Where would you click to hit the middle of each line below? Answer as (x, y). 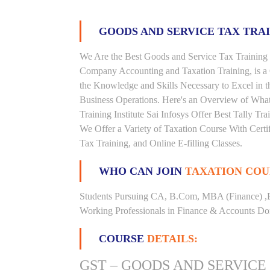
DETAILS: (172, 239)
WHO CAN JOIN (142, 171)
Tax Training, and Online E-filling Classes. (161, 143)
